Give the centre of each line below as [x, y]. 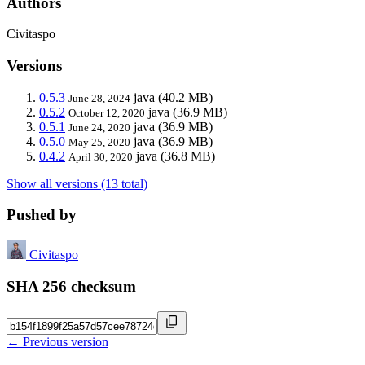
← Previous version [57, 341]
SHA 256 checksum [71, 286]
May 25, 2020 [99, 142]
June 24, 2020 [99, 127]
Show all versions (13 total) [77, 183]
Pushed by [42, 215]
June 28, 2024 [99, 98]
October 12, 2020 [107, 112]
